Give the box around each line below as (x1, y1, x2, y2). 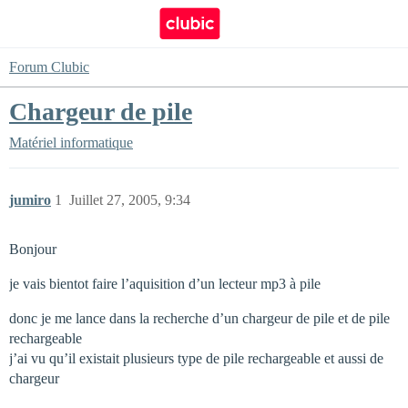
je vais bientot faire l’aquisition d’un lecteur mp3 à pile (9, 276, 321, 291)
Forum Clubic (9, 59, 89, 75)
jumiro (9, 192, 51, 208)
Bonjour (9, 241, 56, 257)
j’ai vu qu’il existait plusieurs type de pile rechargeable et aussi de (9, 351, 383, 366)
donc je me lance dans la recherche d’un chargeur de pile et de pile (9, 311, 390, 326)
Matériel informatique (9, 135, 133, 150)
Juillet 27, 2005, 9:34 (69, 192, 190, 208)
